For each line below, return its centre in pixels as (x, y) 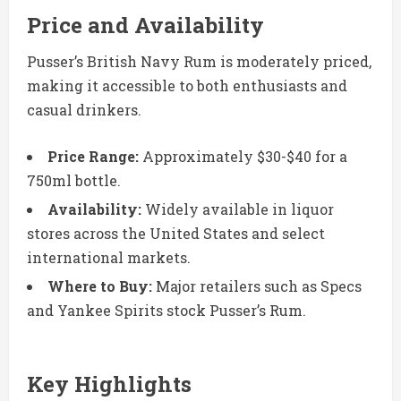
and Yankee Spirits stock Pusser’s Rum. (166, 311)
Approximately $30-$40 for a (243, 157)
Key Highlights (109, 384)
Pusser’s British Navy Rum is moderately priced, (199, 62)
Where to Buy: (100, 286)
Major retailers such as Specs (257, 286)
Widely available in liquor (238, 209)
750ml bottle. (74, 181)
